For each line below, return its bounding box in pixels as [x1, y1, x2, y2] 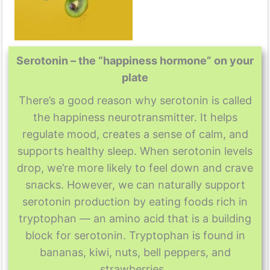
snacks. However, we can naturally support [25, 178, 245, 192]
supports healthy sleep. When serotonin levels [17, 145, 253, 158]
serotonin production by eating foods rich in [22, 195, 248, 209]
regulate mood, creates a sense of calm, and [22, 128, 248, 141]
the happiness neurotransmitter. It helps [33, 111, 237, 124]
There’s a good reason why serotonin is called [18, 94, 252, 107]
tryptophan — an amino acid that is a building [19, 212, 251, 225]
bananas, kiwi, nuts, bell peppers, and [39, 246, 231, 259]
